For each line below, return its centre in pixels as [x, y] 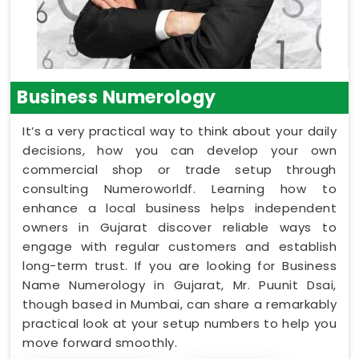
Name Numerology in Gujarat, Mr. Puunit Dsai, [179, 284]
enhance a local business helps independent [179, 208]
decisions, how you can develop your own [179, 150]
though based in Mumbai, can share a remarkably [179, 304]
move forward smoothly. [100, 342]
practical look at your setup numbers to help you [179, 323]
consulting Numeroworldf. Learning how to [179, 188]
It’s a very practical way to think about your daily [179, 131]
